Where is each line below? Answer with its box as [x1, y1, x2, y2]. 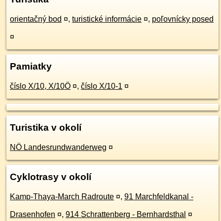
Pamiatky [10, 61, 52, 72]
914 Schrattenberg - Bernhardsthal [66, 210, 186, 219]
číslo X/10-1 [81, 82, 122, 90]
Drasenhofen [10, 210, 55, 219]
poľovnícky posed [152, 15, 214, 23]
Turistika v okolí [10, 122, 81, 133]
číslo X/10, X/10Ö [10, 82, 71, 90]
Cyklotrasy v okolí [10, 172, 91, 182]
